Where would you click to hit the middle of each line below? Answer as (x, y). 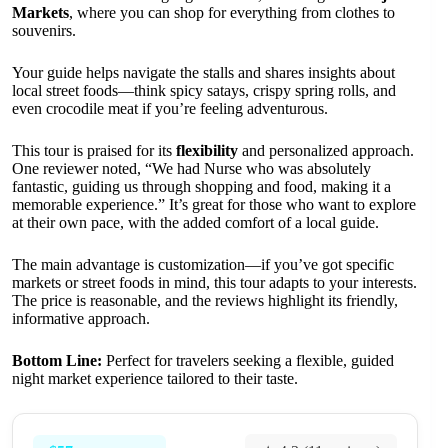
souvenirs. (44, 31)
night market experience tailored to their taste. (155, 379)
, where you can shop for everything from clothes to (232, 13)
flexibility (207, 151)
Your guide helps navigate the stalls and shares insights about (203, 73)
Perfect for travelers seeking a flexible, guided (248, 361)
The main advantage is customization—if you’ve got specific (203, 265)
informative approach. (81, 319)
